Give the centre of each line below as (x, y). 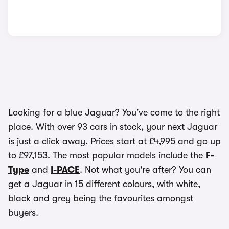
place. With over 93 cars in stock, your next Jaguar (113, 127)
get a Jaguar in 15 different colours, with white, (104, 184)
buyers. (23, 213)
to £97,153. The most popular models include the (107, 155)
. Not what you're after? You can (145, 170)
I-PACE (65, 170)
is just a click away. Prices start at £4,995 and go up (114, 141)
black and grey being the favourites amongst (101, 198)
